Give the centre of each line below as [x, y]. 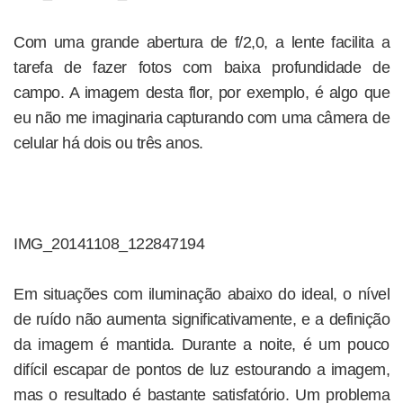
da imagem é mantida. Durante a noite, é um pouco [201, 345]
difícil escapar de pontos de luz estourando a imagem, [201, 370]
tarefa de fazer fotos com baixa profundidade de [201, 67]
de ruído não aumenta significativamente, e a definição [201, 319]
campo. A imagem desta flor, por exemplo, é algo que [201, 93]
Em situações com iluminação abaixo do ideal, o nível [201, 294]
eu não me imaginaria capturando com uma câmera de [201, 118]
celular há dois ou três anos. [108, 143]
